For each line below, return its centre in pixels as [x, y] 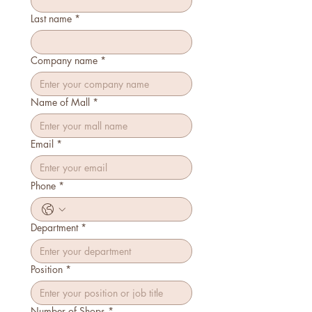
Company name [64, 60]
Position [47, 269]
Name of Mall [60, 102]
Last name [51, 18]
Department [54, 227]
